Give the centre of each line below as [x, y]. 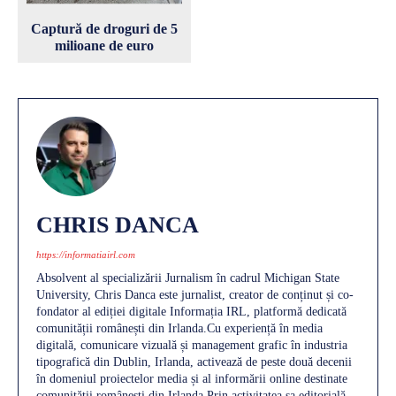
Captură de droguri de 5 [104, 28]
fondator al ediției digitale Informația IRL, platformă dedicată [191, 311]
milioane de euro [104, 45]
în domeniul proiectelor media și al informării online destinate [192, 378]
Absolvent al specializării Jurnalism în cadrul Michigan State [188, 278]
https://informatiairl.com [86, 254]
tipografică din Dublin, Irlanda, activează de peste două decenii [194, 362]
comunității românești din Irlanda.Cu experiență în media [179, 328]
